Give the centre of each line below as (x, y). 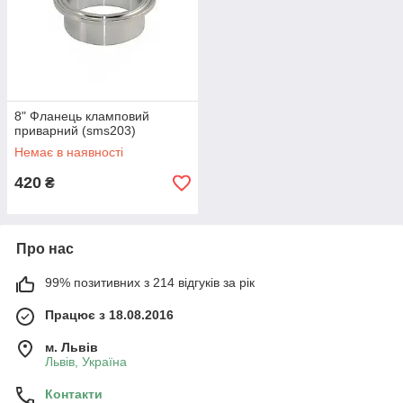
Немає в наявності (69, 152)
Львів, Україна (86, 362)
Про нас (45, 249)
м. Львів (72, 347)
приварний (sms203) (75, 130)
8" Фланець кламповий (82, 116)
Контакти (74, 394)
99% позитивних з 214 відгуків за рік (150, 282)
